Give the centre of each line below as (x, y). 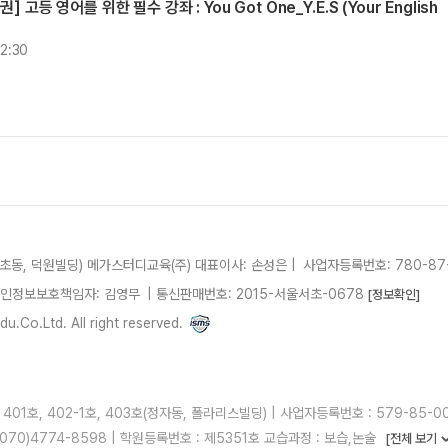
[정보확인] (393, 294)
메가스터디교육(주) (139, 265)
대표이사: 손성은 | (245, 265)
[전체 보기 (412, 438)
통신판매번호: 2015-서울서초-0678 (260, 294)
